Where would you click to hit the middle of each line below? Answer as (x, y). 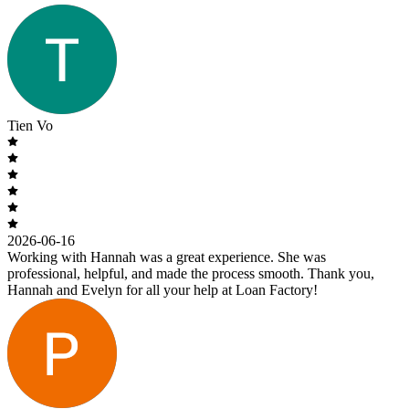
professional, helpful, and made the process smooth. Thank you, (191, 273)
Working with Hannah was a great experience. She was (167, 257)
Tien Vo (30, 125)
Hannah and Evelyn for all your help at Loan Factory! (163, 289)
